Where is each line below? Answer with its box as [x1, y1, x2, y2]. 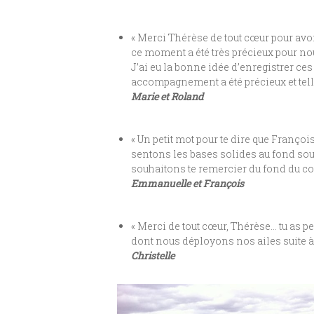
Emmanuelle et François [131, 176, 244, 190]
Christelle [131, 248, 177, 262]
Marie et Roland [131, 89, 203, 103]
